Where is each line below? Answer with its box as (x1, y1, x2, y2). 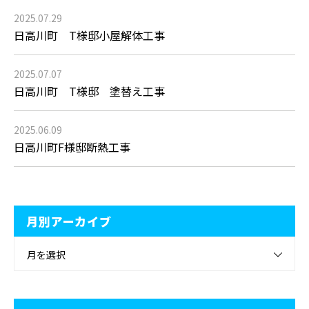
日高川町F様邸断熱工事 (14, 139, 130, 156)
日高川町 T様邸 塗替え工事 (14, 83, 165, 100)
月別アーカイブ (26, 212, 112, 230)
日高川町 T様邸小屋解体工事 (14, 27, 165, 44)
